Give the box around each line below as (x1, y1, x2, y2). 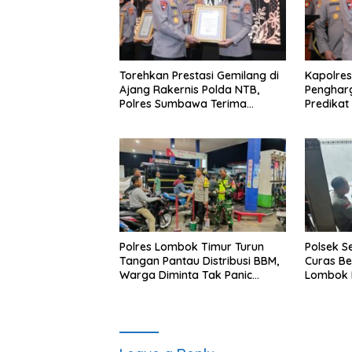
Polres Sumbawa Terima (119, 97, 247, 112)
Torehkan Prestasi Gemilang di (119, 68, 279, 83)
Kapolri (119, 125, 157, 140)
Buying (119, 281, 155, 296)
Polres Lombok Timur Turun (119, 239, 264, 254)
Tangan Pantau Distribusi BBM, (119, 253, 279, 268)
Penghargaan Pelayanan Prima (119, 111, 283, 126)
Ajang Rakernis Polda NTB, (119, 82, 259, 97)
